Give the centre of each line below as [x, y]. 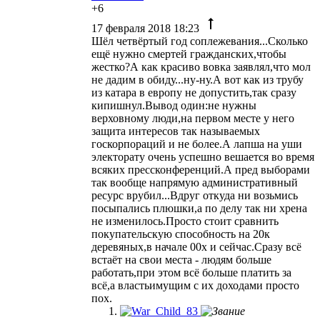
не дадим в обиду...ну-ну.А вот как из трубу [197, 79]
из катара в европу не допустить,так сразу [194, 92]
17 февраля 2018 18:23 [147, 28]
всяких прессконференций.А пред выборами [201, 169]
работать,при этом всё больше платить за [191, 272]
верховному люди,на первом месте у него [193, 118]
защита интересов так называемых [176, 131]
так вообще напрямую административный [195, 182]
